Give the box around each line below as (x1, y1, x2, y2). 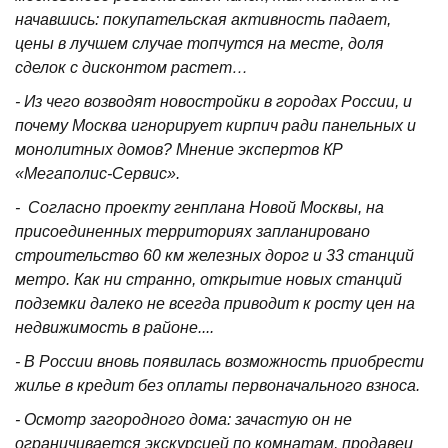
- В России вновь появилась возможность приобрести (15, 353, 424, 370)
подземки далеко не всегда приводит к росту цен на (15, 295, 415, 312)
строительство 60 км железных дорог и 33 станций (15, 247, 414, 264)
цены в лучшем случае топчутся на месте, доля (15, 35, 384, 52)
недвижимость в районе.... (15, 319, 214, 336)
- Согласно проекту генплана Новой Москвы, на (15, 199, 384, 216)
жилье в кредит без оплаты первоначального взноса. (15, 377, 420, 394)
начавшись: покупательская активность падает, (15, 11, 391, 28)
